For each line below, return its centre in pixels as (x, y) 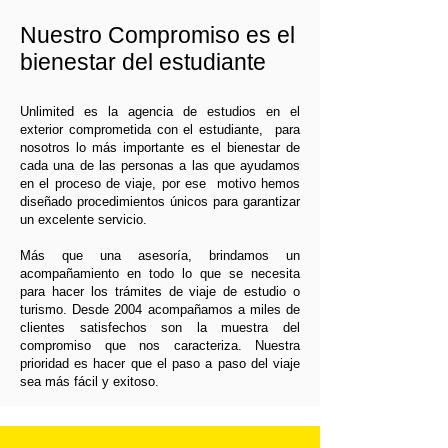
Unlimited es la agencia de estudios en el (160, 111)
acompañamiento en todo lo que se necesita (160, 273)
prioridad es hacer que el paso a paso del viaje (160, 363)
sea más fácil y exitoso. (89, 381)
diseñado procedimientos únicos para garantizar (160, 201)
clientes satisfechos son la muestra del (160, 327)
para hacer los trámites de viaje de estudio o (160, 291)
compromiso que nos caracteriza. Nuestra (160, 345)
